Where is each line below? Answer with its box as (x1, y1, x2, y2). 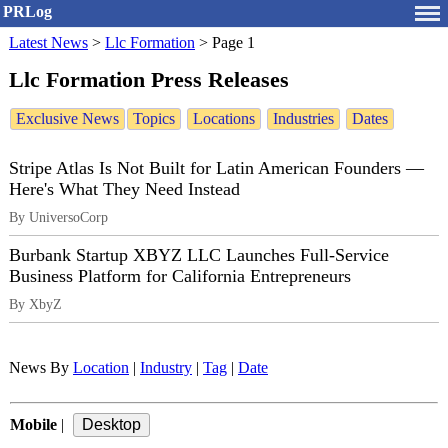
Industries (273, 110, 334, 128)
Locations (193, 110, 255, 128)
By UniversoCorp (9, 209, 108, 226)
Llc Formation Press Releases (9, 66, 289, 92)
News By (9, 359, 73, 377)
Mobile (10, 416, 57, 434)
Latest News (9, 34, 88, 51)
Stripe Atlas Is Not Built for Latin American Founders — (9, 158, 424, 179)
